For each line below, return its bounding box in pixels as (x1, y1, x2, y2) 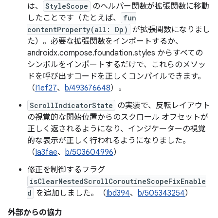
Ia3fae (35, 147, 57, 157)
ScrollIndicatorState (30, 101, 113, 110)
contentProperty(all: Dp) (27, 25, 128, 34)
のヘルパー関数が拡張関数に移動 (91, 1, 209, 11)
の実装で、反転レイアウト (115, 101, 210, 110)
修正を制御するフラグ (27, 165, 105, 175)
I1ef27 (35, 83, 57, 93)
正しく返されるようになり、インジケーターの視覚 (27, 124, 206, 134)
